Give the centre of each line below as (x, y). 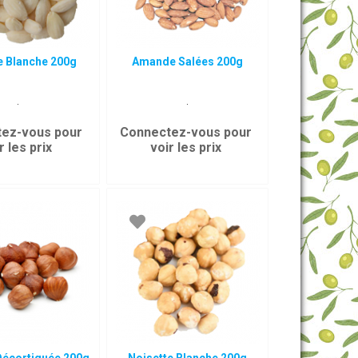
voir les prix (185, 147)
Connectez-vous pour (185, 132)
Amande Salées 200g (188, 62)
